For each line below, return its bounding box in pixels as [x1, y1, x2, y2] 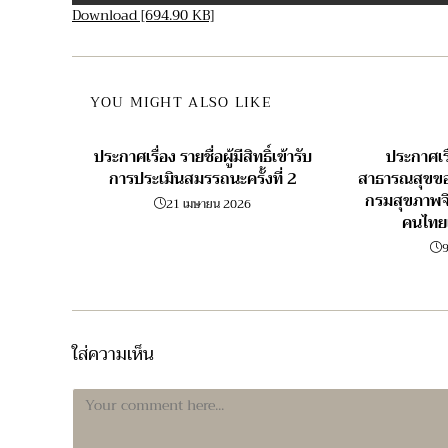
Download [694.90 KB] [72, 3, 214, 28]
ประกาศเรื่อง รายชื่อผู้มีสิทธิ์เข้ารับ [93, 143, 312, 172]
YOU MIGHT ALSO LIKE [90, 90, 273, 115]
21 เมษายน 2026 [166, 194, 252, 215]
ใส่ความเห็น [72, 338, 154, 371]
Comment [71, 385, 135, 410]
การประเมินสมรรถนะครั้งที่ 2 [108, 165, 297, 194]
